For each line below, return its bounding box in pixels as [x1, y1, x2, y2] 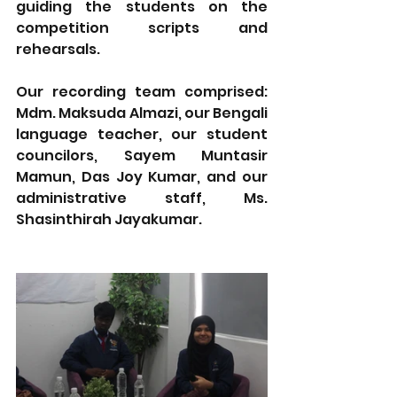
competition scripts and [16, 18, 268, 39]
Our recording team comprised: [16, 82, 268, 103]
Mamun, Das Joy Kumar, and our [16, 167, 268, 188]
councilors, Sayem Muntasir [16, 145, 268, 167]
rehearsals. [16, 39, 103, 60]
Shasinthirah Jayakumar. [16, 209, 207, 230]
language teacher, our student [16, 124, 268, 145]
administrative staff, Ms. [16, 188, 268, 209]
